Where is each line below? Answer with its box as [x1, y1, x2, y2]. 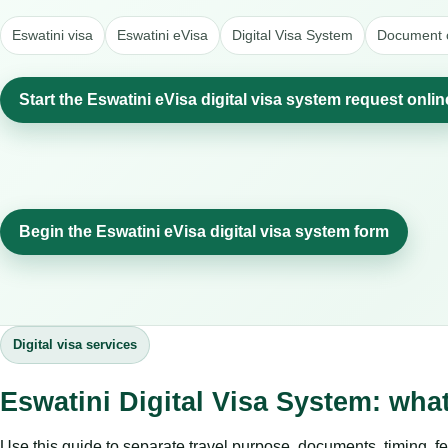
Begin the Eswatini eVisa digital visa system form [19, 222, 389, 240]
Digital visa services [13, 336, 137, 352]
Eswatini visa [12, 27, 93, 44]
